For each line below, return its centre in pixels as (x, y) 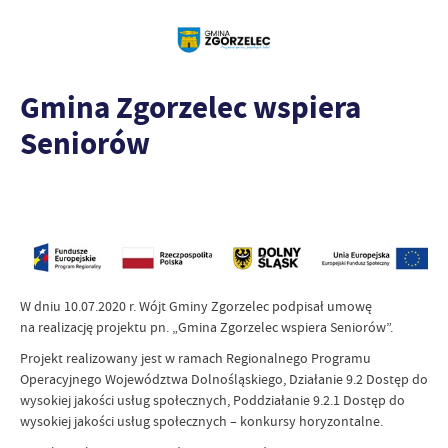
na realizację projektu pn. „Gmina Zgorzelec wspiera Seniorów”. (206, 326)
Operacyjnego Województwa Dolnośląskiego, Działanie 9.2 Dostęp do (224, 378)
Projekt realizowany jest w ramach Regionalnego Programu (195, 357)
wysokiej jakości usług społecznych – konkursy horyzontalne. (201, 420)
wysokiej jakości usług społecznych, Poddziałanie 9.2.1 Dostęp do (212, 399)
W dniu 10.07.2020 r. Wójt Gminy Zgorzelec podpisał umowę (196, 305)
